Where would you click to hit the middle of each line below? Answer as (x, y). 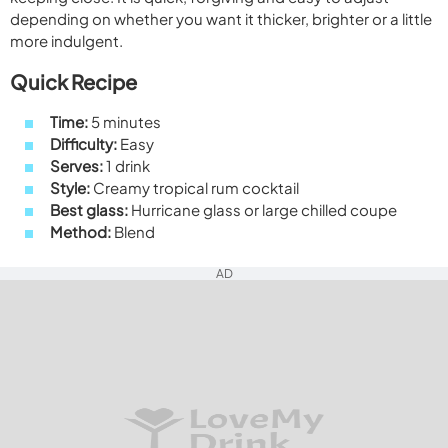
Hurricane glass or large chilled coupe (262, 209)
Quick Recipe (73, 81)
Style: (70, 187)
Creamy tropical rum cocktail (194, 187)
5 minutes (124, 121)
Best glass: (89, 209)
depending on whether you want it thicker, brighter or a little (221, 19)
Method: (80, 231)
